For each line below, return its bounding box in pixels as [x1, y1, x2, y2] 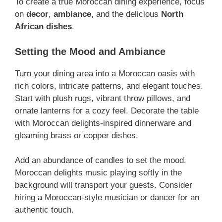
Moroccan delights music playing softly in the [15, 168, 182, 178]
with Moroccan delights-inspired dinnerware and [15, 118, 191, 128]
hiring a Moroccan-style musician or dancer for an [15, 193, 199, 203]
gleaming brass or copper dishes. [15, 130, 138, 140]
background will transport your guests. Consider [15, 180, 192, 190]
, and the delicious [91, 9, 161, 19]
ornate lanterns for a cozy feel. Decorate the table [15, 106, 199, 115]
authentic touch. [15, 205, 74, 215]
